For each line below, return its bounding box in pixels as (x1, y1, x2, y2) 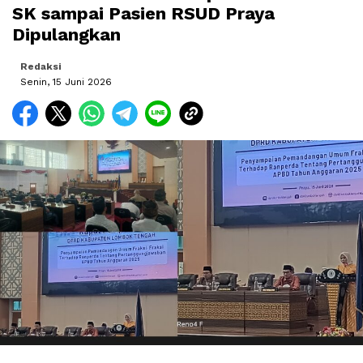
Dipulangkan (12, 24, 121, 45)
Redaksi (20, 61, 62, 73)
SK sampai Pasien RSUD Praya (12, 3, 275, 24)
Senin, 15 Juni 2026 (20, 76, 112, 88)
